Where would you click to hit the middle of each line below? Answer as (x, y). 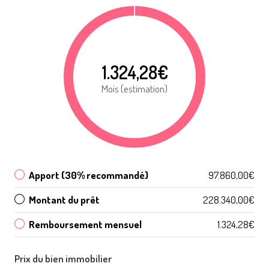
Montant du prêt (64, 199)
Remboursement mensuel (85, 224)
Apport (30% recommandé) (89, 175)
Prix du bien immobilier (63, 258)
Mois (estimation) (134, 88)
